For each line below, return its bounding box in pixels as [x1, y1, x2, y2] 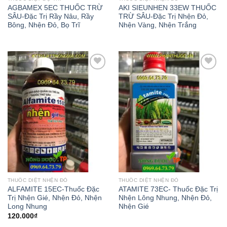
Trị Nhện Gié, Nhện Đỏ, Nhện [7, 194, 102, 202]
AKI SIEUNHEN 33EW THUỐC [118, 4, 216, 12]
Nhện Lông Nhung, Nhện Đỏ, [118, 194, 212, 202]
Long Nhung [7, 202, 47, 210]
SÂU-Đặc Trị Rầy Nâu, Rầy [7, 12, 94, 20]
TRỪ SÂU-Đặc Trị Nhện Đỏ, [118, 12, 208, 20]
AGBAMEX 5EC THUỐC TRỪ [7, 4, 103, 12]
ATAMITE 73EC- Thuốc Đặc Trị [118, 185, 218, 193]
